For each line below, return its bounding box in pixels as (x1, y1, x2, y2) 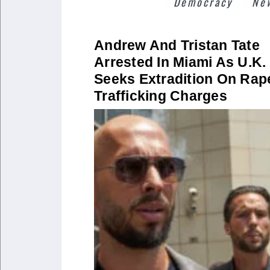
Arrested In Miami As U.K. (94, 54, 266, 70)
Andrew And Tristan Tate (94, 37, 260, 53)
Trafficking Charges (94, 87, 227, 104)
